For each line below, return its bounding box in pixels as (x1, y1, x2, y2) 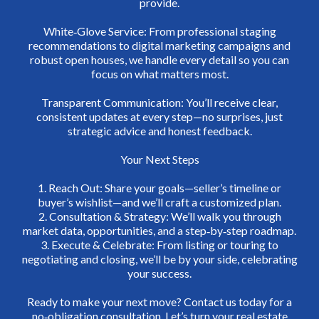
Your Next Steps (120, 152, 199, 167)
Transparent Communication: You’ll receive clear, (41, 95, 278, 110)
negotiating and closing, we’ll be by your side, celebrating (21, 252, 298, 266)
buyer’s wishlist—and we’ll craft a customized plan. (38, 195, 281, 209)
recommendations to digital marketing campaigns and (28, 38, 291, 53)
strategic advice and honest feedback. (67, 124, 252, 138)
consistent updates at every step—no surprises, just (36, 110, 283, 124)
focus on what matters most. (90, 67, 229, 81)
